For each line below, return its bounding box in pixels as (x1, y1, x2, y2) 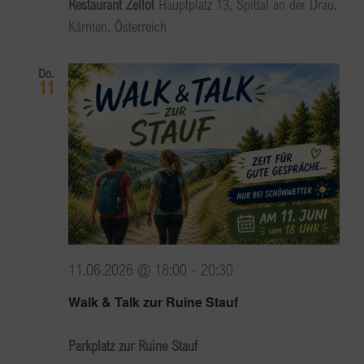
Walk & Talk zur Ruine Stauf (68, 292, 238, 311)
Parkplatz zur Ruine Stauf (68, 336, 197, 354)
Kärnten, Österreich (68, 17, 167, 36)
